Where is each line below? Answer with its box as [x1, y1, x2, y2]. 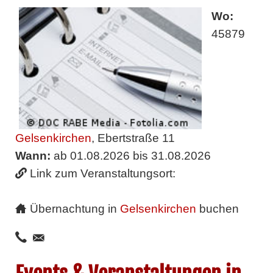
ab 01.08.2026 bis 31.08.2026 [50, 149, 211, 162]
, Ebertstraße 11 [91, 131, 175, 144]
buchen [196, 202, 239, 215]
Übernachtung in [29, 202, 120, 215]
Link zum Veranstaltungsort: [29, 166, 175, 180]
